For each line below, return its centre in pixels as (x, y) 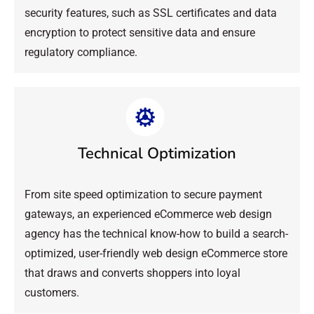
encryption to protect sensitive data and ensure (140, 32)
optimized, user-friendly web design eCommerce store (156, 253)
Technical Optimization (157, 153)
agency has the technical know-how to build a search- (156, 233)
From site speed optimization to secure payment (143, 194)
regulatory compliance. (81, 52)
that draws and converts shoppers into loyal (132, 273)
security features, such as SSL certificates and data (151, 13)
